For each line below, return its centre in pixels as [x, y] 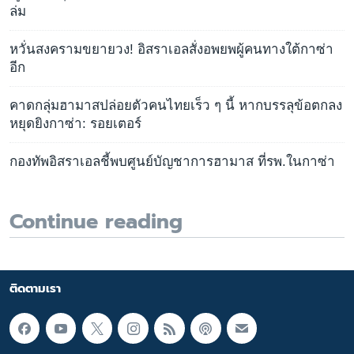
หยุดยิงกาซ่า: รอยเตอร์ [75, 124]
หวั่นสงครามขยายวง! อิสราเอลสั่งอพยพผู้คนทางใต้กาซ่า [171, 50]
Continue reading [96, 221]
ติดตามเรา [35, 289]
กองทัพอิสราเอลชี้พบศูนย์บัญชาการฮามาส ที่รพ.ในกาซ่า [172, 162]
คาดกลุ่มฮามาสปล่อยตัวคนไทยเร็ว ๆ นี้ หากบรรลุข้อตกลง [176, 106]
